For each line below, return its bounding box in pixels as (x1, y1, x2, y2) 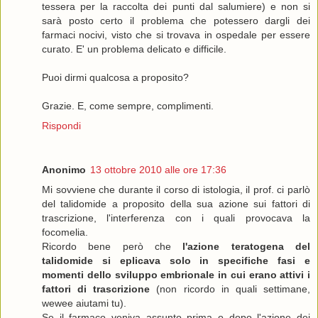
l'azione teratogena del (182, 241, 311, 253)
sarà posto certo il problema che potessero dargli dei (42, 15, 310, 27)
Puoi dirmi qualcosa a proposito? (42, 72, 189, 84)
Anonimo (42, 164, 86, 176)
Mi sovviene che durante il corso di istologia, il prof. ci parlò (42, 184, 310, 196)
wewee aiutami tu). (42, 297, 126, 309)
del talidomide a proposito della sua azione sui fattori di (42, 198, 310, 210)
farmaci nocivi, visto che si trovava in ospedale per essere (42, 29, 310, 41)
